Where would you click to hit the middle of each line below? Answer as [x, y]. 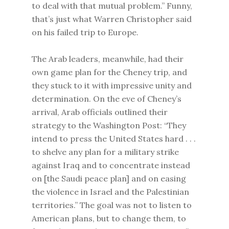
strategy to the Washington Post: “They [109, 125]
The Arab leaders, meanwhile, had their [108, 59]
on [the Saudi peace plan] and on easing [109, 178]
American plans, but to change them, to [109, 218]
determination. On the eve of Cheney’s [107, 99]
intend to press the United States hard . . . [114, 139]
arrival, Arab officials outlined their [100, 112]
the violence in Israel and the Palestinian [111, 192]
